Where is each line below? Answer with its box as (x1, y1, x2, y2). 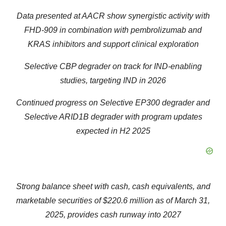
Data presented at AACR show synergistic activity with (16, 12, 210, 20)
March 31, (175, 196, 210, 205)
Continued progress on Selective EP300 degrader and (16, 98, 210, 107)
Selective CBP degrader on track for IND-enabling (24, 62, 202, 71)
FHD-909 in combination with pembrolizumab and (24, 26, 202, 34)
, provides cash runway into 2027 (63, 210, 181, 219)
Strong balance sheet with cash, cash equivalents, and (16, 182, 210, 191)
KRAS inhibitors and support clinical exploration (27, 40, 199, 48)
